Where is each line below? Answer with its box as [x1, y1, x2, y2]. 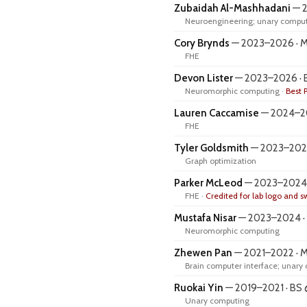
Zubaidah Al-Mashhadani [174, 2, 291, 14]
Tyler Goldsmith [174, 142, 249, 154]
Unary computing [185, 295, 249, 306]
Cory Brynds [174, 37, 230, 49]
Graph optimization [185, 156, 256, 166]
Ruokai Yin [174, 282, 223, 294]
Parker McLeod [174, 177, 243, 189]
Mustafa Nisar [174, 212, 236, 224]
